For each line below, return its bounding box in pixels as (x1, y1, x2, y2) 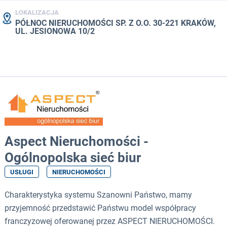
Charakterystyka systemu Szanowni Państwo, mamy (5, 190, 192, 200)
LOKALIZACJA (15, 9, 59, 17)
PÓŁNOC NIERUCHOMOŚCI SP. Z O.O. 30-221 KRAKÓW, (15, 18, 216, 28)
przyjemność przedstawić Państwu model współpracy (5, 203, 196, 213)
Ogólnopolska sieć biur (5, 150, 141, 166)
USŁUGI (10, 168, 33, 176)
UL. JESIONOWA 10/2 (15, 26, 95, 36)
